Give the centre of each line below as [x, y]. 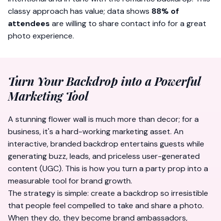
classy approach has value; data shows [80, 11]
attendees [29, 23]
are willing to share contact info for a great [128, 23]
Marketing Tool [48, 96]
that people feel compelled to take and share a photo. [106, 205]
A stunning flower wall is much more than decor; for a [103, 119]
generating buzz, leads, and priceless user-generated [104, 156]
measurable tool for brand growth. [70, 181]
